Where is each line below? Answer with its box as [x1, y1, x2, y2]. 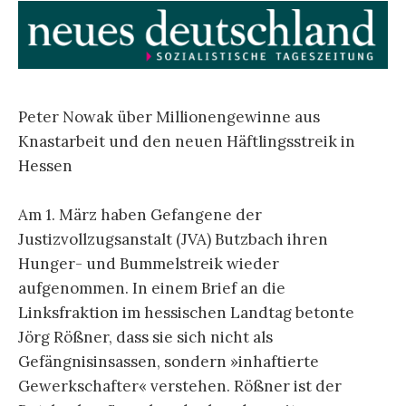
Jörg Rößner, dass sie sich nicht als [18, 326, 273, 347]
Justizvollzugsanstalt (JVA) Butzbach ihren [18, 228, 328, 249]
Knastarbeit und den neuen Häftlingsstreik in [18, 130, 355, 151]
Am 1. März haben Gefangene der [18, 204, 262, 225]
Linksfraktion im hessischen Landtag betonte [18, 302, 354, 323]
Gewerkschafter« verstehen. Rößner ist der [18, 375, 342, 396]
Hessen [18, 155, 72, 176]
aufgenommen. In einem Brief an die [18, 277, 285, 298]
